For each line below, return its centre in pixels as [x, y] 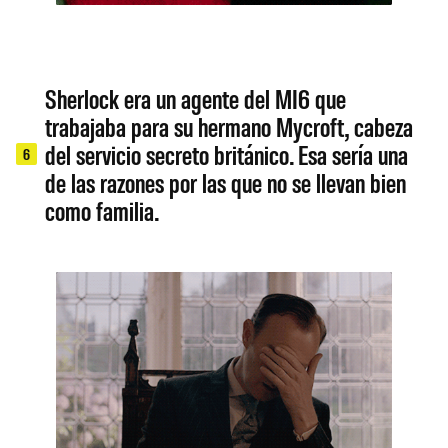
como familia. [102, 210]
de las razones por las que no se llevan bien [226, 182]
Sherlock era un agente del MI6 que [196, 98]
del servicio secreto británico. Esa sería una [227, 154]
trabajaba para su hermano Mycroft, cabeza [229, 126]
